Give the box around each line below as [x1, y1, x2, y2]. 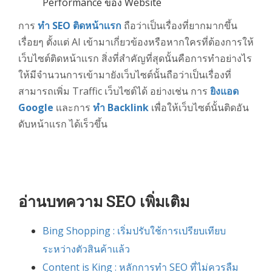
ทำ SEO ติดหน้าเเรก [38, 19, 124, 33]
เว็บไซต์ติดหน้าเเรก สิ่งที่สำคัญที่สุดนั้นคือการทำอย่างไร [18, 52, 252, 66]
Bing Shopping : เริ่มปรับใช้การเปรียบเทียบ [42, 224, 226, 238]
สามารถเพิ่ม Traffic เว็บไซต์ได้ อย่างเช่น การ [18, 84, 210, 98]
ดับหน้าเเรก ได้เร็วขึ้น [18, 117, 107, 131]
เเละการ [56, 101, 90, 115]
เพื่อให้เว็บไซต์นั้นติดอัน [151, 101, 249, 115]
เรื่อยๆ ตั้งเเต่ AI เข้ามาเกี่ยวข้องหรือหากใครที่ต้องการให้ [18, 35, 254, 49]
